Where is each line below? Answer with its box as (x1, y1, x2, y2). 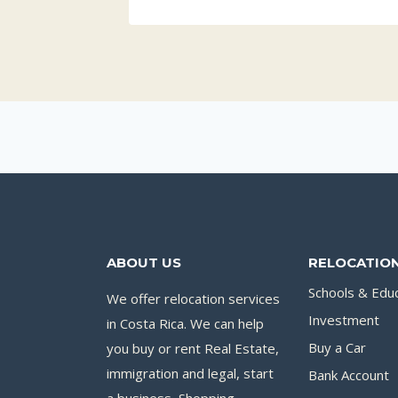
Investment (307, 311, 379, 330)
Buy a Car (307, 338, 366, 357)
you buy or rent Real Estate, (107, 338, 279, 357)
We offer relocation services (107, 289, 280, 307)
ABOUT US (107, 253, 181, 271)
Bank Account (307, 366, 389, 385)
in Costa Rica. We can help (107, 314, 264, 332)
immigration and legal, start (107, 363, 274, 382)
